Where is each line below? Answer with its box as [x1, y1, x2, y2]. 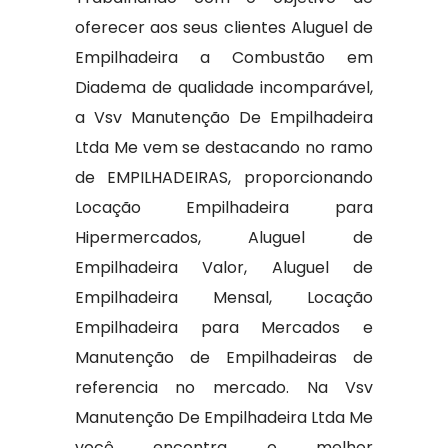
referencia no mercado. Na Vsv [74, 376, 374, 399]
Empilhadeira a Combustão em [74, 46, 374, 69]
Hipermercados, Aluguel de [74, 226, 374, 249]
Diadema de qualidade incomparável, [74, 76, 374, 99]
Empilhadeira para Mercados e [74, 316, 374, 339]
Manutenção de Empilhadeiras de [74, 346, 374, 369]
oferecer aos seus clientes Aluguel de [74, 16, 374, 39]
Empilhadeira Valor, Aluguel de [74, 256, 374, 279]
